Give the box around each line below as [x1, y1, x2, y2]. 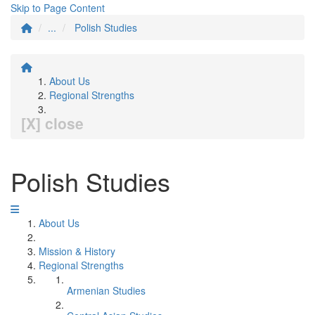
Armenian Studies [67, 283, 146, 297]
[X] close [21, 112, 84, 134]
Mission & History [39, 244, 115, 258]
